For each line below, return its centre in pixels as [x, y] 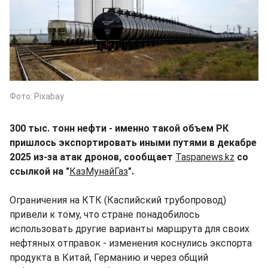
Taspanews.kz [205, 157]
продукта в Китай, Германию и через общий [109, 257]
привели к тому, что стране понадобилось [105, 214]
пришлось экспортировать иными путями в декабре [133, 142]
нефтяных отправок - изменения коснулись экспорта [131, 243]
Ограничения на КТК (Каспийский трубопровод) [118, 200]
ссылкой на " [39, 171]
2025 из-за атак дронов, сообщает [92, 157]
